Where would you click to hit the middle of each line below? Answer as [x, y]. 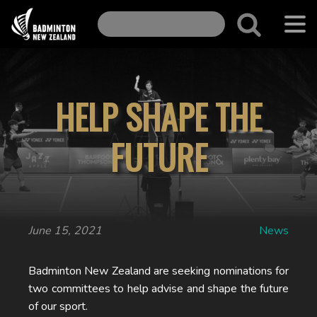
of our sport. [58, 306]
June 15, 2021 [65, 231]
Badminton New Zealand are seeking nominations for [158, 271]
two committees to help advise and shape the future [158, 289]
